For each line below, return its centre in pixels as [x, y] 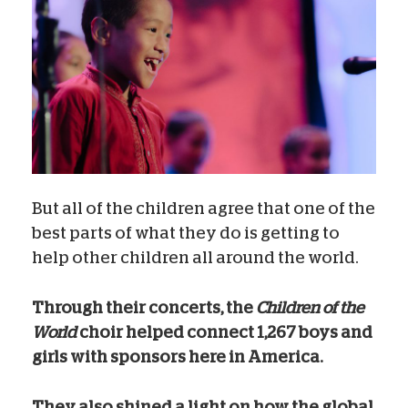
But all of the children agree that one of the [204, 208]
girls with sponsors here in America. [178, 357]
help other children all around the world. [195, 257]
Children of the [310, 307]
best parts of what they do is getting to [186, 233]
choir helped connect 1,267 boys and [226, 332]
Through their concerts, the [144, 307]
